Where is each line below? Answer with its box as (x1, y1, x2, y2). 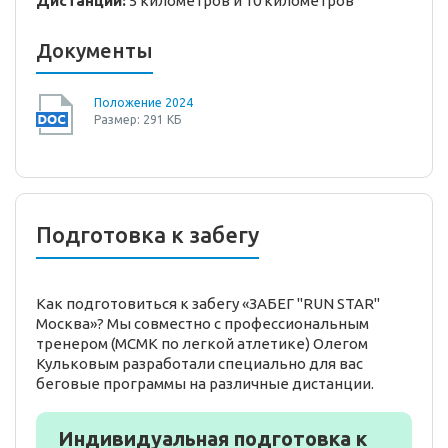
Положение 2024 (94, 95, 193, 109)
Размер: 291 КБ (94, 112, 181, 126)
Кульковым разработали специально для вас (36, 354, 363, 372)
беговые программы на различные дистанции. (36, 374, 374, 392)
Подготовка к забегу (36, 221, 259, 247)
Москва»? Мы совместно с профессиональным (36, 314, 369, 332)
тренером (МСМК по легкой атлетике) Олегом (36, 334, 368, 352)
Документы (36, 38, 153, 62)
